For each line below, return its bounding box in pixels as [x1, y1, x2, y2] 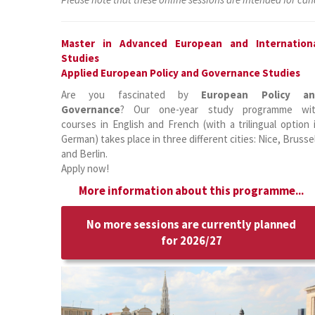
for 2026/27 [160, 233, 222, 248]
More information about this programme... [79, 184, 304, 198]
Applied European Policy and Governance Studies [61, 66, 300, 79]
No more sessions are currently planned [86, 217, 296, 232]
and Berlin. [61, 147, 108, 160]
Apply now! [61, 162, 109, 175]
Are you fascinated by [61, 88, 202, 101]
